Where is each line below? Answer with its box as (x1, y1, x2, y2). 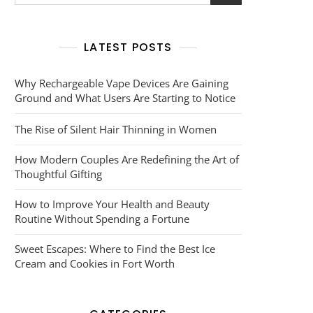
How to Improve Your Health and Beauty (15, 197, 210, 211)
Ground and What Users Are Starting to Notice (15, 91, 235, 105)
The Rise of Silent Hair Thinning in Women (15, 122, 217, 136)
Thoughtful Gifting (15, 167, 102, 181)
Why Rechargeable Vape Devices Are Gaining (15, 76, 228, 90)
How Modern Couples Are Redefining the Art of (15, 152, 239, 166)
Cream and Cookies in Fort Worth (15, 256, 175, 270)
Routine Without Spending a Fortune (15, 212, 189, 226)
